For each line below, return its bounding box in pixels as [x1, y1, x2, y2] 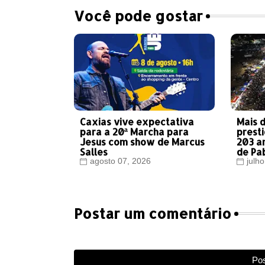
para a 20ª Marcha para [79, 125, 189, 138]
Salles [79, 146, 108, 159]
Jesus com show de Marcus [79, 135, 205, 148]
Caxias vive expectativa [79, 115, 194, 128]
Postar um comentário [73, 204, 231, 223]
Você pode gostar [73, 7, 203, 25]
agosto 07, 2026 [89, 156, 151, 166]
